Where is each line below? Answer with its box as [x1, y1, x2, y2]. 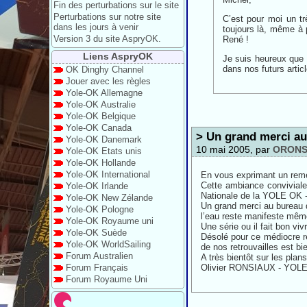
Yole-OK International [66, 169, 150, 180]
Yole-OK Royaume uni [66, 215, 153, 226]
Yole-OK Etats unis [66, 145, 142, 156]
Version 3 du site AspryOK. [53, 33, 161, 44]
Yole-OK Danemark [66, 134, 142, 145]
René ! [222, 34, 249, 45]
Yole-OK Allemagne [66, 87, 143, 98]
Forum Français [66, 262, 128, 273]
